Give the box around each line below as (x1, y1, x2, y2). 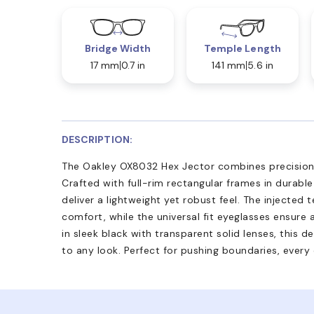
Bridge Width (84, 42, 151, 55)
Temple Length (203, 42, 281, 55)
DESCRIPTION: (62, 133, 132, 146)
